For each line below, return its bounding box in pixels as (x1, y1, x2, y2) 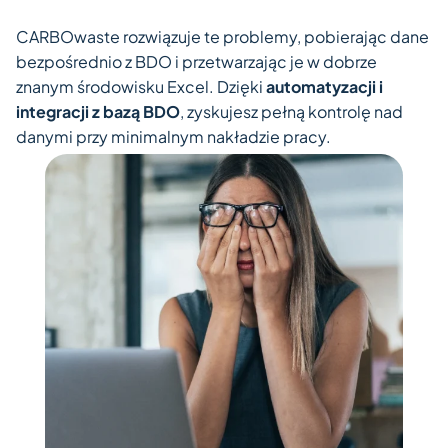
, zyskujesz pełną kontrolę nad (180, 101, 403, 123)
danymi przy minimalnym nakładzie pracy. (16, 126, 331, 148)
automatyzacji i (266, 76, 383, 98)
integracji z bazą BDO (16, 101, 180, 123)
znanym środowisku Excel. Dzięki (16, 76, 266, 98)
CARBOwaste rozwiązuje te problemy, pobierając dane (16, 26, 429, 48)
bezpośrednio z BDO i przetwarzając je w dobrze (16, 51, 377, 73)
